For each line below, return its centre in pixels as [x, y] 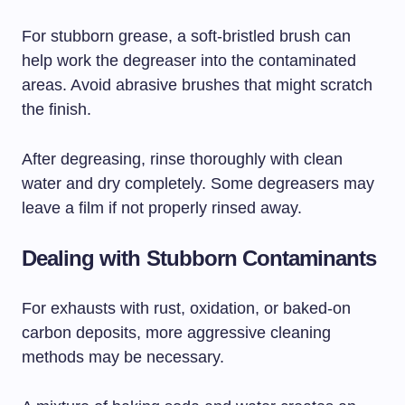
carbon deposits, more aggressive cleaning [176, 333]
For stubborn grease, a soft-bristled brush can [186, 37]
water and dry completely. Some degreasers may [198, 184]
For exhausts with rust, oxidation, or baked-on [186, 309]
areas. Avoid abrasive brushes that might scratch [197, 85]
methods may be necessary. [123, 358]
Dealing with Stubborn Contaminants [199, 259]
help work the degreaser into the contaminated [189, 61]
